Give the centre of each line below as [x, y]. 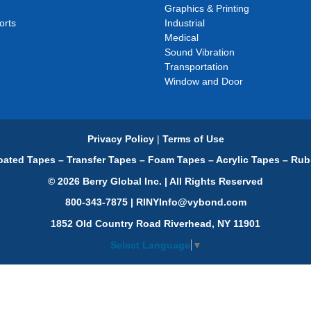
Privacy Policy [120, 139]
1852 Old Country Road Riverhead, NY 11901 [155, 223]
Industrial [185, 23]
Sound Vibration [200, 52]
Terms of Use [193, 139]
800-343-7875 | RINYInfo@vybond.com [155, 202]
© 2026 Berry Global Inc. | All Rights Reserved [155, 181]
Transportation [197, 67]
